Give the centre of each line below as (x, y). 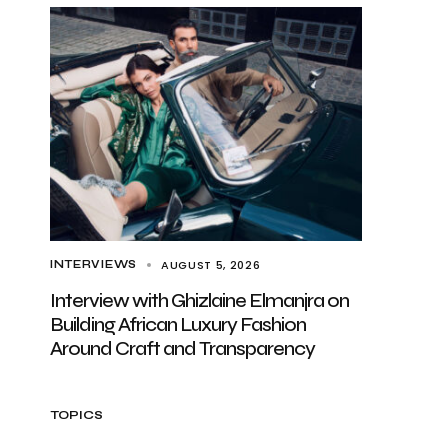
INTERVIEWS (93, 264)
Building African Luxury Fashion (178, 324)
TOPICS (77, 415)
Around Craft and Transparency (182, 348)
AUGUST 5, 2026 (210, 265)
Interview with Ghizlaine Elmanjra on (199, 300)
